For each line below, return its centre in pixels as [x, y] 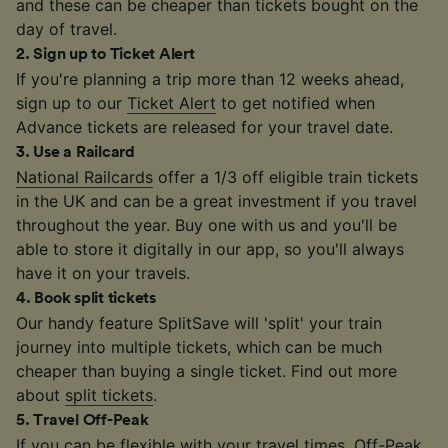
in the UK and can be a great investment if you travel [216, 200]
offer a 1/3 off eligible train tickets [285, 176]
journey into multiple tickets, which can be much [199, 346]
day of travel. [66, 28]
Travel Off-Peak [91, 419]
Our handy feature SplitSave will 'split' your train [199, 322]
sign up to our [71, 102]
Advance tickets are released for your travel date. [204, 126]
